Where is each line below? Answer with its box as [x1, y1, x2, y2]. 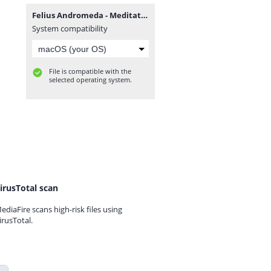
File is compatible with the [49, 67, 131, 76]
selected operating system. [49, 75, 132, 84]
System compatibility [32, 23, 108, 34]
